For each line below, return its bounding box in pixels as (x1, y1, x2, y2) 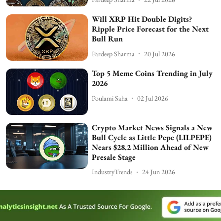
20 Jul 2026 (144, 49, 176, 58)
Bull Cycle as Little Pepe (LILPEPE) (92, 132, 212, 143)
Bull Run (92, 34, 123, 44)
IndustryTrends (92, 167, 133, 177)
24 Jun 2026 (142, 167, 176, 177)
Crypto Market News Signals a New (92, 122, 213, 133)
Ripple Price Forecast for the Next (92, 24, 209, 35)
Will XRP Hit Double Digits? (92, 14, 192, 25)
